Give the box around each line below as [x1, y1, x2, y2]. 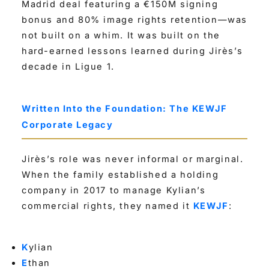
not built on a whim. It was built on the [22, 30, 221, 41]
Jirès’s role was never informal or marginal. [22, 153, 244, 165]
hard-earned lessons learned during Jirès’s [22, 46, 243, 57]
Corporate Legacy [22, 119, 113, 130]
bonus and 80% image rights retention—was [22, 14, 248, 26]
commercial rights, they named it [22, 200, 193, 211]
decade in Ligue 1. [22, 61, 115, 73]
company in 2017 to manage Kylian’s [22, 184, 206, 196]
